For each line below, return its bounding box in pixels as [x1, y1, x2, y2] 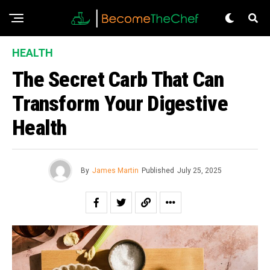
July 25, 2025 [177, 166, 222, 175]
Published [142, 166, 174, 175]
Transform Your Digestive [12, 91, 228, 116]
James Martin [92, 166, 139, 175]
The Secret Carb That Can [12, 67, 224, 92]
